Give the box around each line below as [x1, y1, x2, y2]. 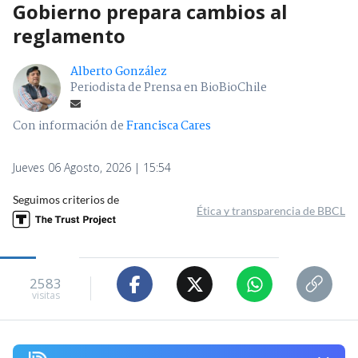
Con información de [13, 117, 124, 137]
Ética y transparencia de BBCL [197, 204, 345, 218]
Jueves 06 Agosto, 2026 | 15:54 [13, 160, 171, 176]
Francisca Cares [126, 117, 211, 137]
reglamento [13, 22, 125, 50]
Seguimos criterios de [13, 193, 119, 207]
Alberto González [70, 62, 167, 82]
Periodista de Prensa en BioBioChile [70, 78, 267, 98]
